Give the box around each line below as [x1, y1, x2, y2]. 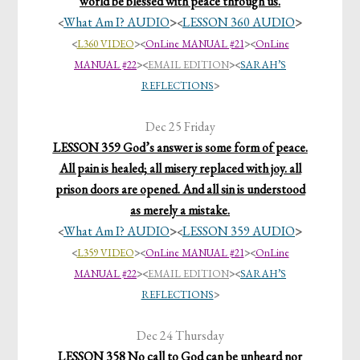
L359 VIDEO [76, 246, 134, 260]
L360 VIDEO [76, 37, 134, 51]
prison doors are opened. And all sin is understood [55, 181, 305, 198]
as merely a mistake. [130, 202, 230, 219]
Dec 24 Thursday [136, 327, 224, 345]
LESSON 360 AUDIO [182, 14, 295, 31]
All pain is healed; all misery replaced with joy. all [59, 160, 301, 178]
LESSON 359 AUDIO [182, 223, 295, 240]
